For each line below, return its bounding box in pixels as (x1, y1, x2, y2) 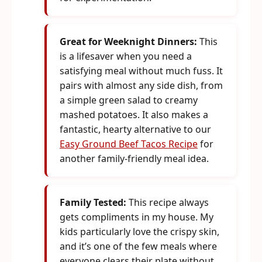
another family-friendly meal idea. (60, 152, 209, 165)
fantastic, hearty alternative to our (60, 123, 211, 136)
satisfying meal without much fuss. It (60, 64, 223, 77)
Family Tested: (60, 196, 126, 209)
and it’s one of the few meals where (60, 240, 217, 253)
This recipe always (126, 196, 209, 209)
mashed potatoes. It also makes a (60, 108, 208, 121)
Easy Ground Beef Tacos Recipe (60, 137, 198, 150)
